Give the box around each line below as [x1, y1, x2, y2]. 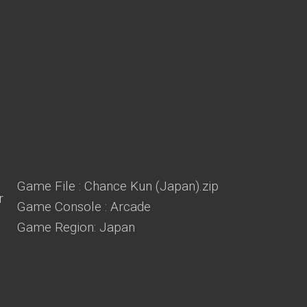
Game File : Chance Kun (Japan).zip [17, 178, 219, 194]
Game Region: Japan [17, 219, 135, 235]
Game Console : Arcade [17, 199, 151, 214]
